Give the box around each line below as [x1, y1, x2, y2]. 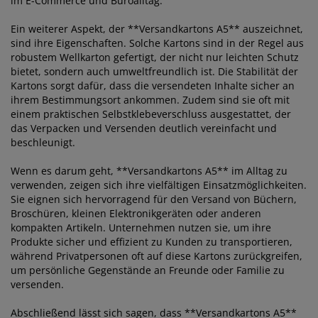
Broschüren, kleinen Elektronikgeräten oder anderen [11, 207, 261, 221]
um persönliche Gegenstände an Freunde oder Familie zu [11, 263, 285, 278]
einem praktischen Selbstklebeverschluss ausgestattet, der [11, 107, 291, 121]
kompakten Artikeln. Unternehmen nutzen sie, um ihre [11, 221, 271, 235]
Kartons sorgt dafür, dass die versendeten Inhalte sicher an [11, 79, 295, 93]
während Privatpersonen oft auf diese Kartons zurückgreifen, [11, 249, 302, 263]
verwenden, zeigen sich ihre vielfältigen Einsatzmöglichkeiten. [11, 178, 307, 192]
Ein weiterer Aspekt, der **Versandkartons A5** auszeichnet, [11, 22, 303, 36]
